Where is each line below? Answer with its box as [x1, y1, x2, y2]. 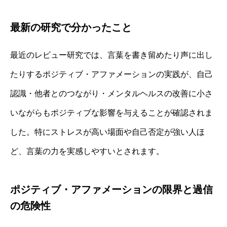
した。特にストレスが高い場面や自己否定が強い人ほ [10, 127, 205, 136]
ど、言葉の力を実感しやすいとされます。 [10, 146, 164, 156]
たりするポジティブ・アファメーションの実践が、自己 [10, 69, 213, 79]
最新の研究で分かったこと [10, 21, 132, 33]
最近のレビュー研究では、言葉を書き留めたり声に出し [10, 50, 213, 59]
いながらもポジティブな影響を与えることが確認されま [10, 108, 213, 117]
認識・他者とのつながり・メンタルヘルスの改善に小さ [10, 89, 213, 98]
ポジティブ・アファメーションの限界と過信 [10, 183, 213, 195]
